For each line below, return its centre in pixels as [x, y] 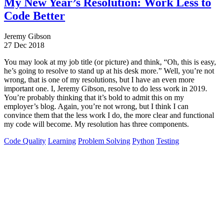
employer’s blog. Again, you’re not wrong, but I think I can [96, 107]
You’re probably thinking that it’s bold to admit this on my [94, 98]
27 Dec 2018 [24, 45]
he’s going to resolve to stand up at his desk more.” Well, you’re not [109, 71]
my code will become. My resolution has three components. [96, 124]
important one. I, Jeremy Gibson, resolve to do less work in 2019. [106, 89]
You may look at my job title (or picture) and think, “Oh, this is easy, [110, 62]
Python [143, 141]
